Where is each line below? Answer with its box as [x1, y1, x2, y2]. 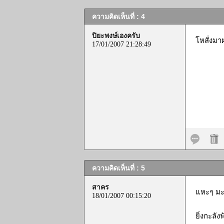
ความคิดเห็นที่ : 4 [92, 12, 145, 20]
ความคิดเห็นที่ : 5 [92, 164, 145, 172]
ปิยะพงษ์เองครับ [92, 31, 140, 39]
